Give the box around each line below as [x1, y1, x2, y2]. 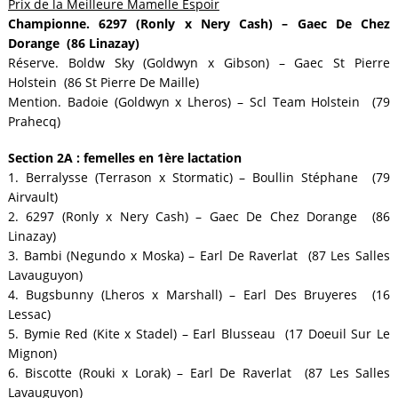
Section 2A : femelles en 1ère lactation [7, 148, 242, 166]
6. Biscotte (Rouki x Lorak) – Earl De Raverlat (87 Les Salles [7, 363, 391, 381]
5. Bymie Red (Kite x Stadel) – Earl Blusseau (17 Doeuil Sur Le [7, 324, 391, 342]
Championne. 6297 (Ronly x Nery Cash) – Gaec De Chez [7, 15, 391, 32]
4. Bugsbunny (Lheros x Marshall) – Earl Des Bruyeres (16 [7, 285, 391, 303]
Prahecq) [7, 113, 60, 130]
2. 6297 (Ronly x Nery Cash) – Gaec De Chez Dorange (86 [7, 207, 391, 225]
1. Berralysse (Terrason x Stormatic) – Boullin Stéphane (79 [7, 168, 391, 186]
